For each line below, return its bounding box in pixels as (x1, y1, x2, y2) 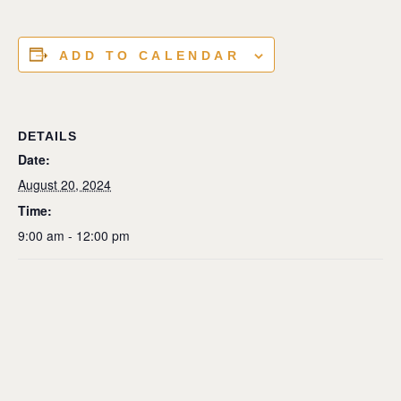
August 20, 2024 (18, 175, 111, 193)
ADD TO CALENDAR (59, 47, 240, 63)
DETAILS (18, 128, 77, 143)
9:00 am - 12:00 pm (18, 226, 130, 244)
